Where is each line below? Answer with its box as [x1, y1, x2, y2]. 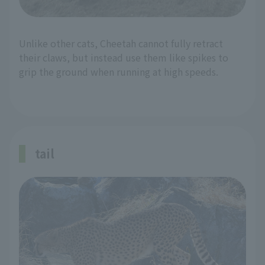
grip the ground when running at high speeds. [19, 64, 218, 79]
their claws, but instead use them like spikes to [19, 50, 228, 65]
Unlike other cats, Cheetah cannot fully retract [19, 36, 223, 51]
